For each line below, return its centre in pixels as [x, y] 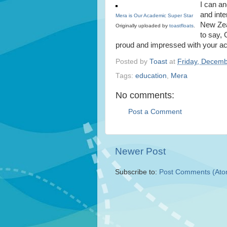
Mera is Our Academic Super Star [154, 15]
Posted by [133, 61]
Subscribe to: [137, 172]
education [151, 75]
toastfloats [181, 26]
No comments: [145, 95]
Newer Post [140, 152]
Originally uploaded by [142, 26]
